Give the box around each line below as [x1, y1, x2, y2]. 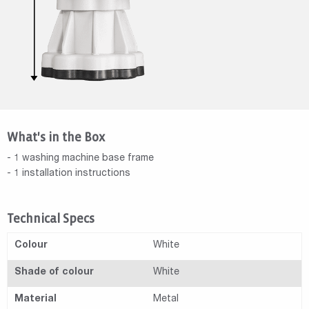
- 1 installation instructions [7, 168, 130, 179]
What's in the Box [7, 130, 105, 144]
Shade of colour [14, 267, 94, 277]
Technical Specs [7, 212, 94, 226]
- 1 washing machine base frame [7, 153, 154, 163]
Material [14, 294, 57, 304]
